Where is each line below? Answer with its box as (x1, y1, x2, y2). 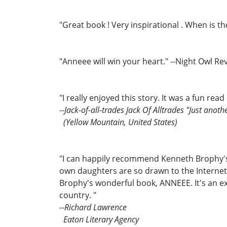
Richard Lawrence (64, 201, 127, 213)
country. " (59, 189, 96, 201)
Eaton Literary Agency (59, 213, 139, 225)
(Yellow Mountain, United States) (59, 116, 177, 128)
